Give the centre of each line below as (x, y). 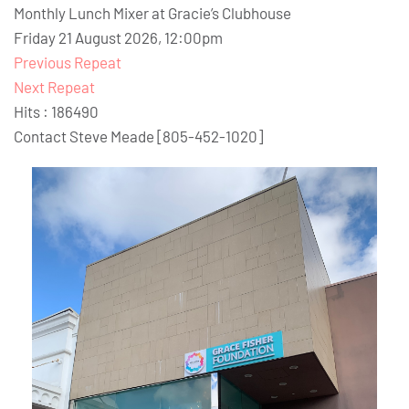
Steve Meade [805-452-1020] (166, 136)
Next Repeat (54, 87)
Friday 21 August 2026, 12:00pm (118, 38)
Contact (42, 136)
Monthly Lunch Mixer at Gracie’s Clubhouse (152, 13)
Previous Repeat (68, 63)
